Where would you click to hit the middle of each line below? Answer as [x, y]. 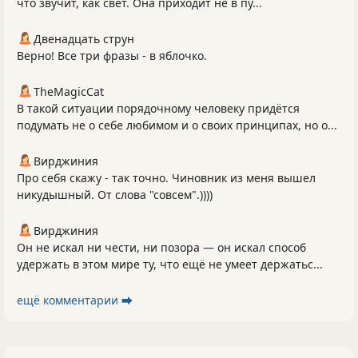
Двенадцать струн [84, 39]
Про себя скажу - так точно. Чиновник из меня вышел [166, 178]
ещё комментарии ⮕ [75, 300]
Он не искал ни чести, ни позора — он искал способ [161, 248]
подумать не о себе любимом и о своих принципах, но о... [177, 125]
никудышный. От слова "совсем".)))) [115, 195]
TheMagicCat [69, 92]
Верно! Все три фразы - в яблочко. [112, 56]
